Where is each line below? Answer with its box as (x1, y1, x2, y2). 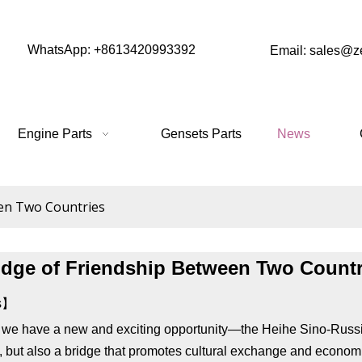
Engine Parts (18, 126, 92, 141)
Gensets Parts (161, 126, 242, 141)
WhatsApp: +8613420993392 (27, 43, 196, 57)
